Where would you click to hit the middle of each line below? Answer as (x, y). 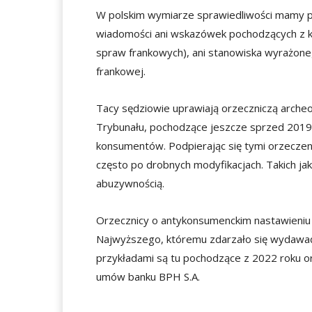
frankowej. (121, 71)
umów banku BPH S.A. (148, 276)
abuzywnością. (130, 183)
